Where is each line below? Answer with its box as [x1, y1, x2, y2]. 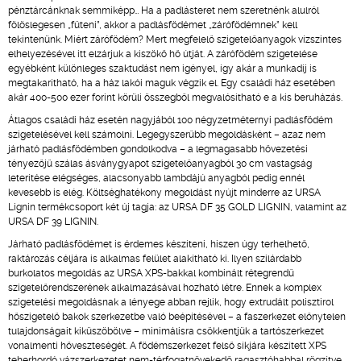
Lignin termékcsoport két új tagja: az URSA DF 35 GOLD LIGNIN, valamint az [8, 201, 346, 213]
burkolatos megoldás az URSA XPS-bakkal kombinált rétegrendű [8, 268, 294, 279]
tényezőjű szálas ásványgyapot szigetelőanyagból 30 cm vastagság [8, 158, 312, 169]
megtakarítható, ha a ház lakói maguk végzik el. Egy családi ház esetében [8, 77, 335, 89]
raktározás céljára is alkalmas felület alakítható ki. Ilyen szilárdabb [8, 253, 301, 264]
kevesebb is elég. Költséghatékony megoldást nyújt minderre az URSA [8, 187, 321, 198]
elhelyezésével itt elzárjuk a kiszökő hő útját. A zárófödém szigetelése [8, 48, 317, 60]
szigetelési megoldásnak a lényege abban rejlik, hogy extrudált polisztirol [8, 297, 334, 308]
